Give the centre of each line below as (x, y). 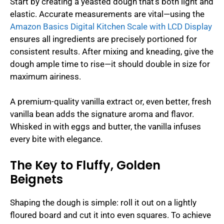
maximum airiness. (45, 76)
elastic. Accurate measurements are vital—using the (107, 14)
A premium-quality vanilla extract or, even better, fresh (110, 102)
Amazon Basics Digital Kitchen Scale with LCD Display (111, 26)
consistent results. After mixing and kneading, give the (112, 51)
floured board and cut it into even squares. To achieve (110, 215)
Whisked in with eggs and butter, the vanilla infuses (105, 127)
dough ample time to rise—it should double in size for (110, 64)
